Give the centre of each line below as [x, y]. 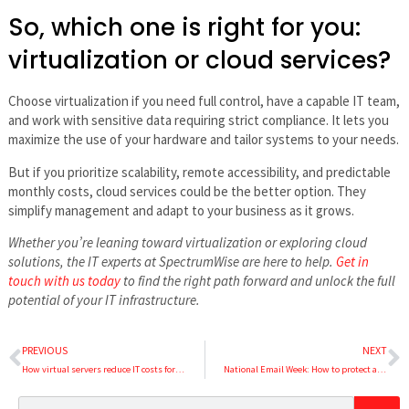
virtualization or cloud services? [199, 61]
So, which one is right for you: [184, 28]
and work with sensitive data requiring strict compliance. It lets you [198, 121]
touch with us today [64, 281]
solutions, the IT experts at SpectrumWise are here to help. [172, 262]
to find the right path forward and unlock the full [257, 281]
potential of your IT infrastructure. [104, 300]
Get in [352, 262]
